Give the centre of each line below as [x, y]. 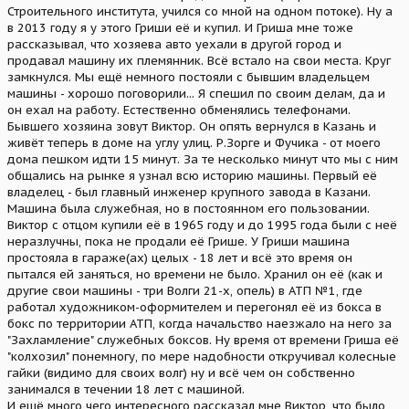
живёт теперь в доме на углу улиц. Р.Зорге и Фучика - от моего [194, 142]
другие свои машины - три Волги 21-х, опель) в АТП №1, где [185, 290]
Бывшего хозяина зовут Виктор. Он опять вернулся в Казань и [192, 126]
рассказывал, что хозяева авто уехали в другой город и [174, 44]
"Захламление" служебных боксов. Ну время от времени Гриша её [203, 340]
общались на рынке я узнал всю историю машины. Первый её [192, 175]
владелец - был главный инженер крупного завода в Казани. [189, 192]
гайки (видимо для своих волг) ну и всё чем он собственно [181, 372]
